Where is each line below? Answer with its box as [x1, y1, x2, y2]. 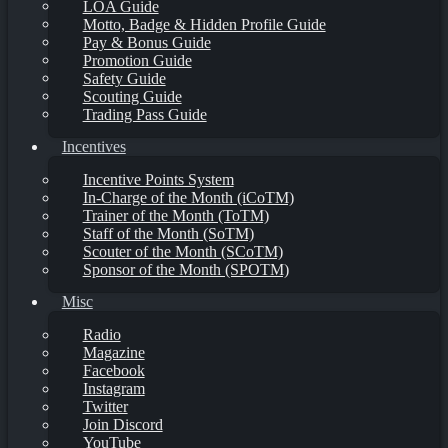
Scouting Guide [82, 87, 182, 105]
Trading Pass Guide [82, 105, 207, 123]
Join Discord [82, 415, 163, 433]
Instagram [82, 379, 145, 397]
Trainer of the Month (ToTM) [82, 206, 269, 224]
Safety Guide [82, 69, 166, 87]
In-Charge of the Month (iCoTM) [82, 188, 294, 206]
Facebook [82, 361, 145, 379]
